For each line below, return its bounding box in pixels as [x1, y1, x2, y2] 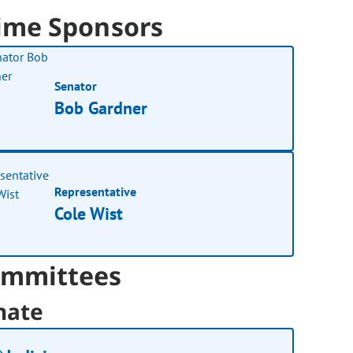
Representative [54, 183, 137, 199]
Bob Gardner [54, 96, 148, 119]
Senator [54, 77, 98, 94]
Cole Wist [54, 202, 124, 225]
